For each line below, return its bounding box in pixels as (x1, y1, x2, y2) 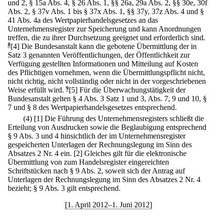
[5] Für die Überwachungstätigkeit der (69, 85, 186, 94)
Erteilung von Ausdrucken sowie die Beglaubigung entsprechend (8, 123, 206, 131)
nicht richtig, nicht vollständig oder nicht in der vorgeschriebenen (8, 77, 206, 85)
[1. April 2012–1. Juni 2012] (65, 200, 152, 209)
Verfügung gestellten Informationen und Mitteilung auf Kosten (8, 59, 198, 68)
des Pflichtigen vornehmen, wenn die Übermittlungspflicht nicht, (8, 68, 205, 77)
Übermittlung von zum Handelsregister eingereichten (8, 157, 169, 166)
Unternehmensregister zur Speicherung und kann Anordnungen (8, 24, 201, 33)
